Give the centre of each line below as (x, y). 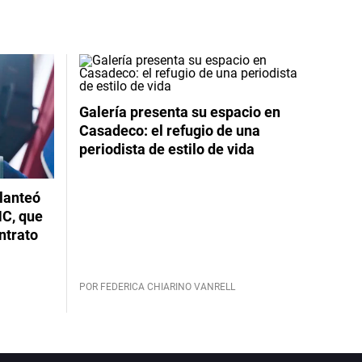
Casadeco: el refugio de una (169, 130)
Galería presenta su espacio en (179, 112)
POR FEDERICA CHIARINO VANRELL (157, 287)
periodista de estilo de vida (166, 149)
